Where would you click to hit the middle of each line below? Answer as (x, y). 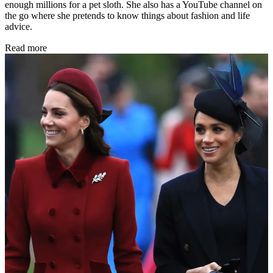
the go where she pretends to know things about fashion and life (127, 15)
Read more (26, 48)
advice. (19, 26)
